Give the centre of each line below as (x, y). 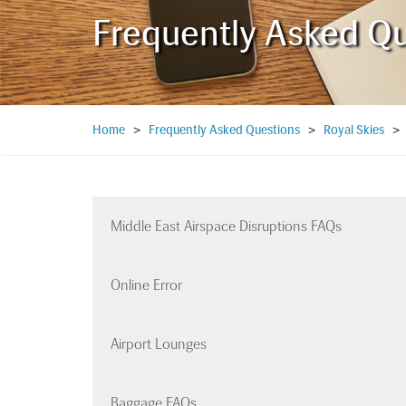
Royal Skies (354, 130)
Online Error (146, 285)
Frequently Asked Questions (224, 130)
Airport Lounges (159, 344)
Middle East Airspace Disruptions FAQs (226, 227)
